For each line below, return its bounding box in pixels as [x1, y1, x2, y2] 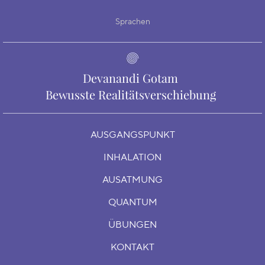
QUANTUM [108, 196, 157, 208]
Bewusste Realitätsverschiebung [45, 86, 216, 102]
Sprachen [115, 17, 150, 26]
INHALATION [104, 151, 161, 163]
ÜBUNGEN [108, 219, 157, 230]
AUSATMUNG [102, 174, 163, 185]
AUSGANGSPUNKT [90, 129, 175, 140]
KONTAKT [111, 241, 154, 253]
